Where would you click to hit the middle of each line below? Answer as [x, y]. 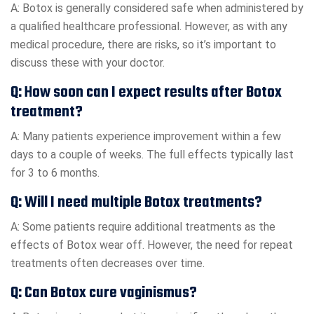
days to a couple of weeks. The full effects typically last [152, 155]
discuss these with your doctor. [88, 63]
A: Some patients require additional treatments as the [143, 227]
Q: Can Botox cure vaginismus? [104, 293]
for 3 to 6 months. [55, 173]
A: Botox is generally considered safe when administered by [157, 8]
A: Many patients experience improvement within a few [146, 137]
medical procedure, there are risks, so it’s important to [143, 45]
